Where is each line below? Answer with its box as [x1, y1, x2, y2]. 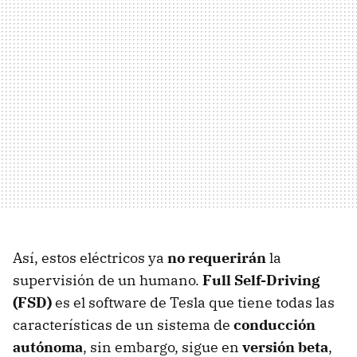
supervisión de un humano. [13, 270, 202, 289]
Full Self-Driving [202, 270, 320, 289]
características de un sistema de [13, 315, 233, 334]
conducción [233, 315, 316, 334]
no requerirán [167, 248, 266, 267]
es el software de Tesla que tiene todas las [52, 292, 335, 312]
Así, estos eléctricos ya [13, 248, 167, 267]
